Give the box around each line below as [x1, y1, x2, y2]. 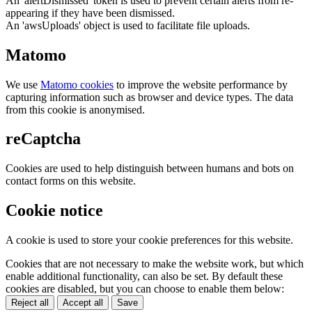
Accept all [63, 297, 103, 309]
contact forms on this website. [6, 175, 136, 187]
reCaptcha [6, 130, 81, 148]
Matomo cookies [40, 78, 114, 91]
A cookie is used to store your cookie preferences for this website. [6, 234, 293, 247]
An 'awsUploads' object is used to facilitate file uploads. [6, 19, 250, 31]
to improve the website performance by [114, 78, 288, 91]
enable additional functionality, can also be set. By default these [6, 270, 283, 283]
